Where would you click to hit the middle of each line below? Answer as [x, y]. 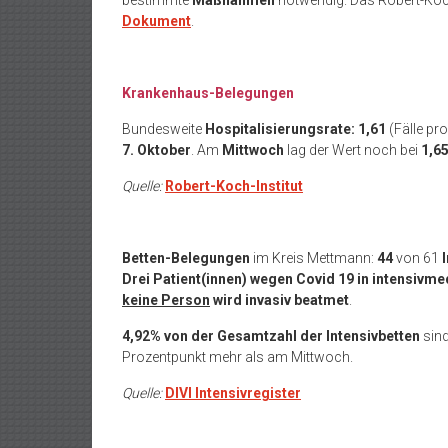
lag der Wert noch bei [352, 150]
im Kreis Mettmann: [315, 258]
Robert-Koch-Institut [234, 186]
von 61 [419, 258]
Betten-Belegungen [187, 258]
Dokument [156, 21]
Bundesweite [163, 129]
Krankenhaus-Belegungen [208, 93]
